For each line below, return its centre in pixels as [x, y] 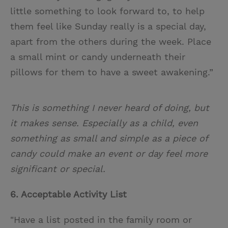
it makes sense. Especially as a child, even [104, 123]
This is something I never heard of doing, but [110, 108]
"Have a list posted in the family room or [101, 220]
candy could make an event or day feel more [109, 154]
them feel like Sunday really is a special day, [108, 26]
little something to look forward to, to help [107, 11]
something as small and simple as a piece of [109, 138]
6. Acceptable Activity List [68, 194]
